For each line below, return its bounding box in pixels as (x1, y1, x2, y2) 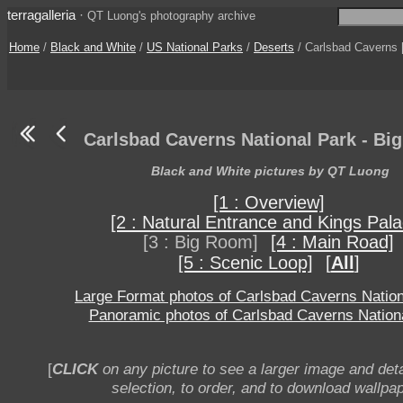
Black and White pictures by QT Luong (151, 163, 390, 178)
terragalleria (7, 7, 76, 22)
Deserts (254, 40, 294, 54)
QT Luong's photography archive (87, 9, 255, 22)
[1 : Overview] (212, 193, 325, 213)
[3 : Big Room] (143, 232, 258, 253)
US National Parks (147, 40, 243, 54)
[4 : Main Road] (271, 232, 394, 253)
